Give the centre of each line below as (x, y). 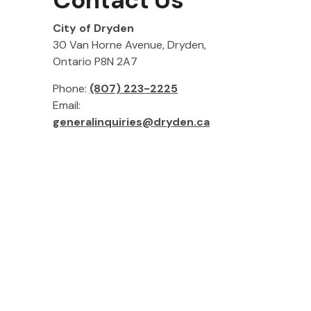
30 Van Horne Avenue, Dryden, (129, 45)
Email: (67, 105)
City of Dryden (93, 28)
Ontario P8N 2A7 (95, 61)
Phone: (71, 89)
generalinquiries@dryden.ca (131, 122)
